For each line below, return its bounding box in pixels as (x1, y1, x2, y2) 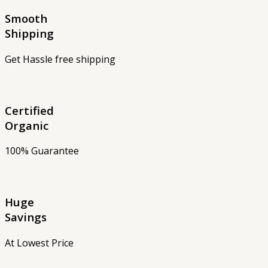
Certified (5, 102, 54, 118)
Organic (5, 117, 48, 133)
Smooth (5, 11, 47, 26)
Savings (5, 209, 47, 224)
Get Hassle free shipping (5, 52, 115, 66)
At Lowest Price (5, 236, 74, 249)
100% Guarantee (5, 144, 79, 158)
